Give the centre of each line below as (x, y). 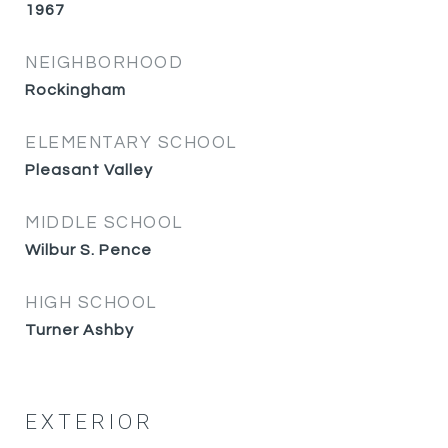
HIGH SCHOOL (91, 303)
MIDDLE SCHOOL (104, 223)
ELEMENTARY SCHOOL (131, 143)
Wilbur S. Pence (88, 250)
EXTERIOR (89, 422)
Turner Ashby (79, 330)
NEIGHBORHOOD (104, 63)
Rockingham (75, 90)
